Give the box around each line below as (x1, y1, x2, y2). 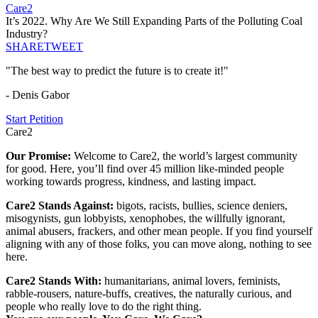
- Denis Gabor (6, 89, 70, 102)
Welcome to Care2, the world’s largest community (74, 150, 297, 163)
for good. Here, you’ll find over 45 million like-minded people (6, 163, 284, 175)
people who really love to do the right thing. (6, 300, 202, 313)
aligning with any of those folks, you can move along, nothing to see (6, 238, 312, 251)
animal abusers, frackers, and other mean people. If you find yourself (6, 225, 312, 238)
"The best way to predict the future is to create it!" (6, 65, 229, 77)
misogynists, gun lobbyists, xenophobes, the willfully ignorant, (6, 212, 285, 225)
